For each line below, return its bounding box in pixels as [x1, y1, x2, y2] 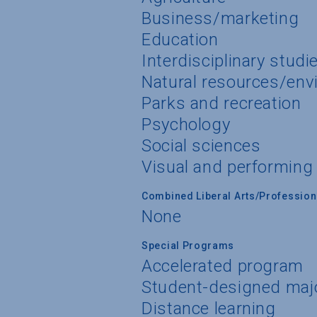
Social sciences [142, 135, 261, 156]
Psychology [142, 114, 231, 134]
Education [142, 29, 219, 50]
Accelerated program [142, 255, 304, 276]
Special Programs [142, 239, 235, 251]
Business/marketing [142, 8, 299, 28]
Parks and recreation [142, 93, 301, 113]
